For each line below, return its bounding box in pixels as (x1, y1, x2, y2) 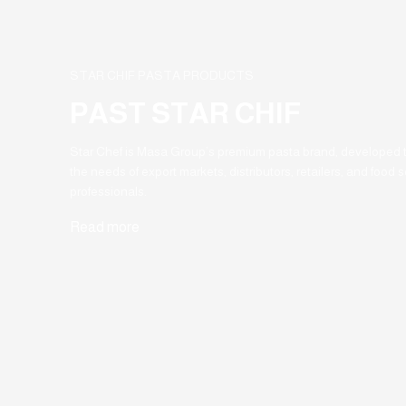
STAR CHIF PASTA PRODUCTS (69, 67, 254, 82)
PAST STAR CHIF (69, 96, 301, 130)
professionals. (69, 183, 147, 198)
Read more (69, 218, 140, 235)
